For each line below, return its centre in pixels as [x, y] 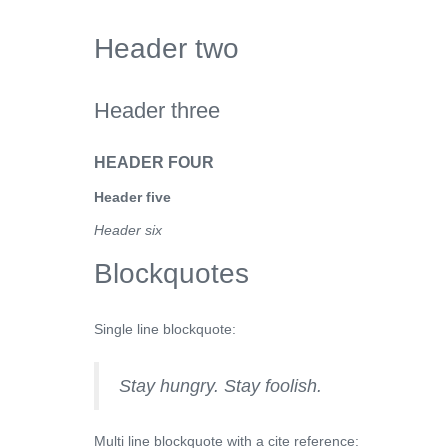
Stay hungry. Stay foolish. [220, 386]
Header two [166, 48]
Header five [132, 197]
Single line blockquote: [165, 329]
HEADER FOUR [154, 162]
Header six [128, 230]
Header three [157, 110]
